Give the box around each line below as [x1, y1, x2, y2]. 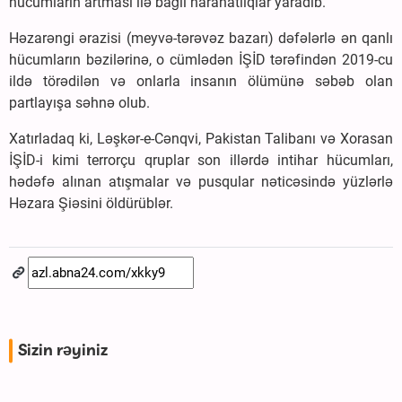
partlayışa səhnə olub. [9, 93, 150, 111]
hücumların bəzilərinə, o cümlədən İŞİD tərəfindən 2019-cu [9, 50, 393, 68]
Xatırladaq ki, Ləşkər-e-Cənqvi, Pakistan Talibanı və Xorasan [9, 129, 393, 147]
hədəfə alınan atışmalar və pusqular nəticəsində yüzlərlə [9, 172, 393, 190]
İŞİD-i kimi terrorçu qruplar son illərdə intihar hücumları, [9, 151, 393, 169]
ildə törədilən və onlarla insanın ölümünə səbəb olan [9, 72, 393, 90]
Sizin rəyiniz [18, 338, 108, 363]
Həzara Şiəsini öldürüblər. [9, 194, 173, 212]
